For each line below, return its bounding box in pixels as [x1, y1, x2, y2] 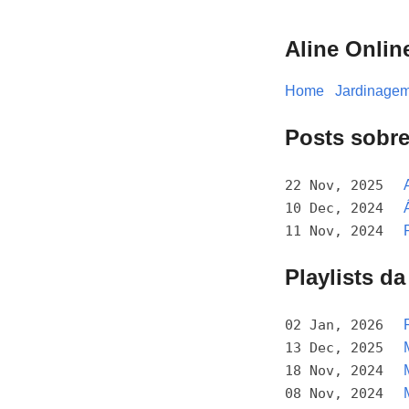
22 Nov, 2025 [285, 176, 383, 194]
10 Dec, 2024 [285, 199, 383, 216]
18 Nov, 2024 [285, 362, 383, 379]
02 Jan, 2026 [285, 316, 383, 333]
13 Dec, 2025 [285, 339, 383, 356]
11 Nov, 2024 [285, 222, 383, 239]
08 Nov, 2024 [285, 384, 383, 402]
